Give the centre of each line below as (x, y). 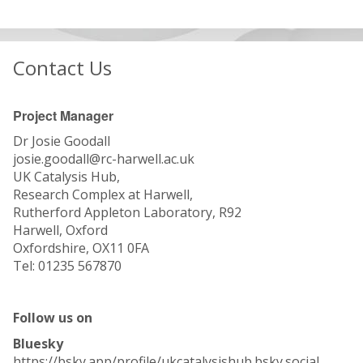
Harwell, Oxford (60, 230)
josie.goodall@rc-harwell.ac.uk (105, 158)
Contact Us (62, 67)
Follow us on (53, 317)
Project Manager (63, 115)
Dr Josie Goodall (62, 141)
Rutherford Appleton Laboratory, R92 (127, 212)
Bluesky (40, 343)
